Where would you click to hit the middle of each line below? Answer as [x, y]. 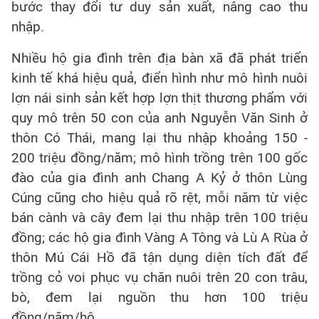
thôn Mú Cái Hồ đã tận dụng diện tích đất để [159, 257]
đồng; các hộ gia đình [78, 237]
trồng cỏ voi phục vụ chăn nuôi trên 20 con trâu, [159, 277]
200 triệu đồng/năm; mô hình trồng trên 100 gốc [159, 157]
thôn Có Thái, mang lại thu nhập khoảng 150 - [159, 137]
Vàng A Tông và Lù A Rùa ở [226, 237]
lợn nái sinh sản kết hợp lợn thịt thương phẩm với [159, 98]
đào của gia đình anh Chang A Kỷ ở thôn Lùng [159, 177]
